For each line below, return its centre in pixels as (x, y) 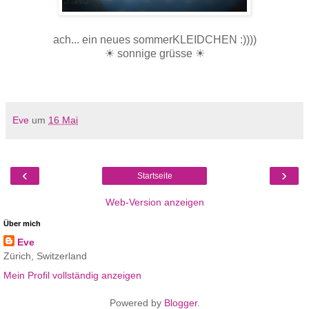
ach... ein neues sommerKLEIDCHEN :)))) (154, 40)
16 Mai (63, 120)
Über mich (22, 224)
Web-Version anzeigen (154, 202)
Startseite (154, 176)
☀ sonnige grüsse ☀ (154, 54)
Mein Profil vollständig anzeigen (72, 275)
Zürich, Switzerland (45, 256)
